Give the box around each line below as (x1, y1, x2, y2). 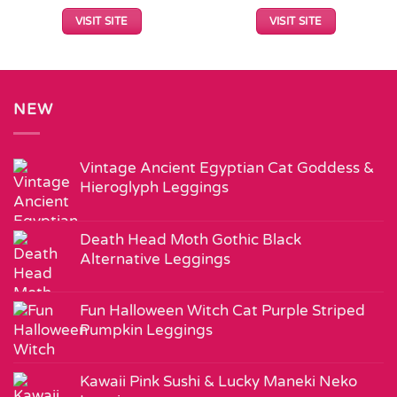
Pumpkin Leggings (80, 321, 213, 340)
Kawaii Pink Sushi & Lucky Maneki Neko (80, 372, 357, 392)
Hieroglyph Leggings (80, 178, 229, 198)
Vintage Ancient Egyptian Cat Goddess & (80, 159, 374, 178)
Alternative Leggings (80, 250, 230, 269)
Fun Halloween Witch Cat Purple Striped (80, 301, 365, 321)
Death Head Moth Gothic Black (80, 230, 301, 250)
